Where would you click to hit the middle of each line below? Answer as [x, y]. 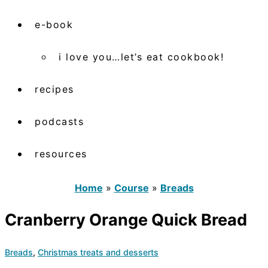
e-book [54, 24]
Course [131, 188]
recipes [54, 89]
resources [61, 153]
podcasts [59, 121]
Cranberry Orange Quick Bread [126, 220]
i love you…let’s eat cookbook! [141, 57]
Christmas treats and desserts [98, 252]
